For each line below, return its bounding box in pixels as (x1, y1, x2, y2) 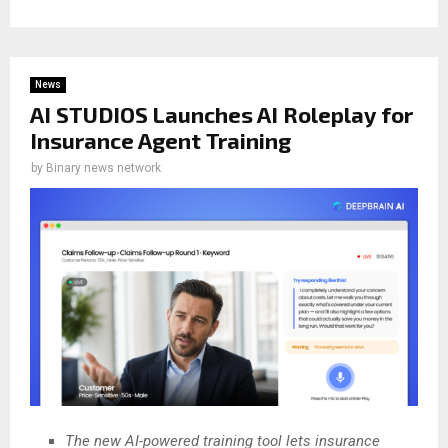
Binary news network (46, 161, 161, 176)
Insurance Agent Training (30, 127, 291, 154)
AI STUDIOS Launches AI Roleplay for (30, 101, 413, 128)
